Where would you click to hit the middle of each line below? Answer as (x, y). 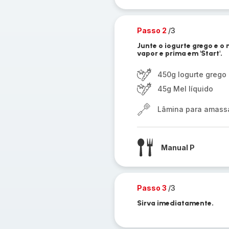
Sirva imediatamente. (175, 203)
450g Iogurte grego (192, 74)
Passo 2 (152, 30)
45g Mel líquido (185, 89)
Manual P (178, 147)
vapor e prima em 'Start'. (179, 53)
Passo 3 (152, 188)
